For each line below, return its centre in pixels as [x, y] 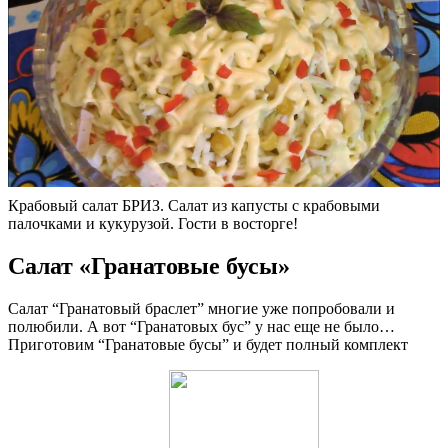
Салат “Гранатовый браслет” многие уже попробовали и [201, 308]
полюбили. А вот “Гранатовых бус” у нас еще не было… [201, 326]
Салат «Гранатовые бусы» [149, 266]
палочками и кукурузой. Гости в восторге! [153, 224]
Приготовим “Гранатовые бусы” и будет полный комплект [208, 344]
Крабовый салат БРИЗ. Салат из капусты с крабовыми [194, 206]
